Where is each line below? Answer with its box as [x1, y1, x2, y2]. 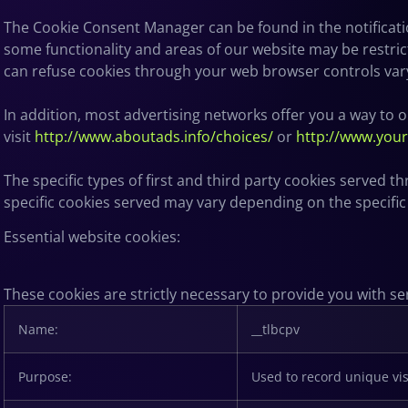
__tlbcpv [251, 320, 300, 338]
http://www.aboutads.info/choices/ [35, 126, 273, 147]
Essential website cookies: [4, 227, 180, 248]
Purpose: [18, 367, 72, 385]
